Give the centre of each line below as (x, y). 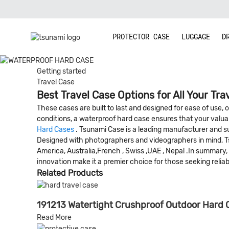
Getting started (61, 71)
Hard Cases (55, 129)
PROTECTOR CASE (141, 37)
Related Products (70, 173)
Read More (54, 217)
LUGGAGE (196, 37)
